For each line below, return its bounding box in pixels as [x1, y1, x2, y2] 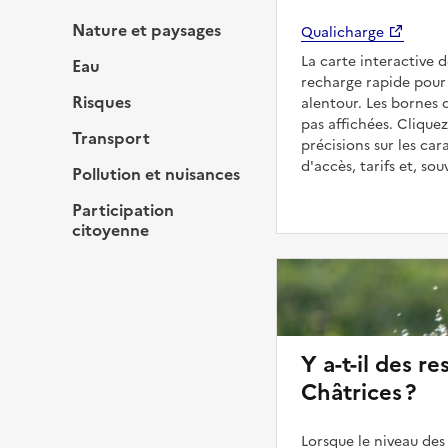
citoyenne [72, 217, 149, 242]
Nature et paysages [72, 17, 221, 42]
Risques [72, 89, 131, 114]
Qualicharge [301, 21, 384, 43]
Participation [72, 197, 174, 222]
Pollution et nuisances [72, 161, 240, 186]
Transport [72, 125, 150, 150]
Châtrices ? [301, 375, 416, 409]
